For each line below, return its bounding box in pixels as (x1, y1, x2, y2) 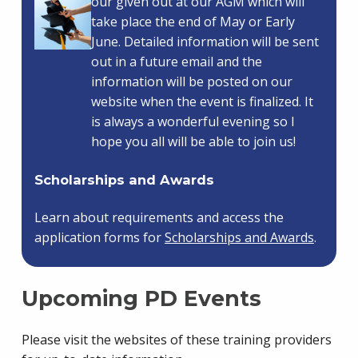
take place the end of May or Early (90, 12, 295, 30)
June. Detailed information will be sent (90, 32, 319, 50)
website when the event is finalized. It (90, 92, 313, 110)
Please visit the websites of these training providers (21, 330, 332, 348)
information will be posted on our (90, 72, 292, 90)
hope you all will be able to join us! (90, 132, 296, 150)
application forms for (34, 228, 165, 246)
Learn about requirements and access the (34, 208, 284, 226)
